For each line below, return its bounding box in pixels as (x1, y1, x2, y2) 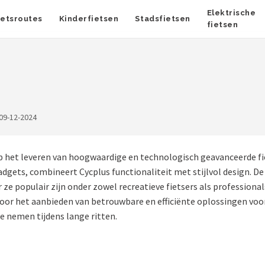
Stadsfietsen (135, 14, 190, 23)
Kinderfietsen (59, 14, 119, 23)
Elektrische (206, 8, 256, 17)
